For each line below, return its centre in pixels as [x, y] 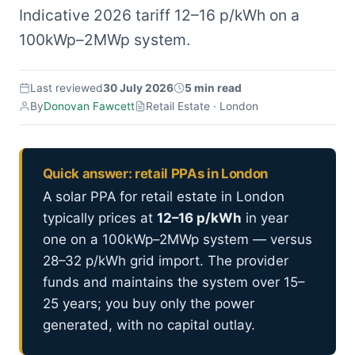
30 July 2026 [138, 88]
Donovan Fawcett [89, 106]
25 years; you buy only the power [148, 304]
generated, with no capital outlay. [149, 325]
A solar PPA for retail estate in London [163, 197]
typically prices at [99, 218]
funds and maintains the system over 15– [173, 282]
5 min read [213, 88]
